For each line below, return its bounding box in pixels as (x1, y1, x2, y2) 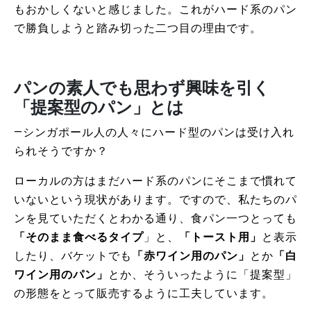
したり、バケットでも (14, 249, 132, 263)
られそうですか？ (14, 144, 108, 158)
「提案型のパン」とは (14, 98, 184, 118)
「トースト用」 (179, 230, 262, 244)
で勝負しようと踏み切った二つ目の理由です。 (14, 22, 262, 35)
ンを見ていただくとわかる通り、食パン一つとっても (14, 212, 297, 226)
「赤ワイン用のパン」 (132, 249, 250, 263)
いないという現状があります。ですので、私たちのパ (14, 193, 297, 207)
